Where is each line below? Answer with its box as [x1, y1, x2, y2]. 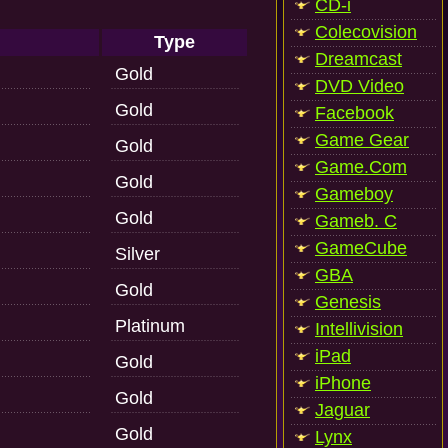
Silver [115, 244, 160, 264]
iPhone [315, 373, 371, 393]
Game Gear [315, 130, 409, 150]
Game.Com [315, 157, 407, 177]
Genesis [315, 292, 381, 312]
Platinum [115, 316, 185, 336]
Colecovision [315, 22, 417, 42]
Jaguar [315, 400, 370, 420]
